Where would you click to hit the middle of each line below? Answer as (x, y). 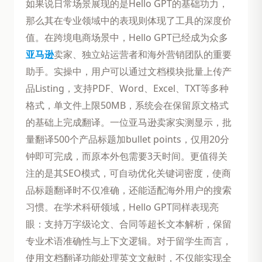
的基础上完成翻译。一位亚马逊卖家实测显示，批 (129, 122)
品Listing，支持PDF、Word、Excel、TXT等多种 (127, 88)
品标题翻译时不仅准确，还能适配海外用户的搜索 (129, 190)
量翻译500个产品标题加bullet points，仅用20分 (127, 139)
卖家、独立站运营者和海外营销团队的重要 (143, 54)
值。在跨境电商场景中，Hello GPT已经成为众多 (127, 37)
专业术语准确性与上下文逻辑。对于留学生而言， (129, 241)
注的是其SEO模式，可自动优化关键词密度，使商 (128, 173)
